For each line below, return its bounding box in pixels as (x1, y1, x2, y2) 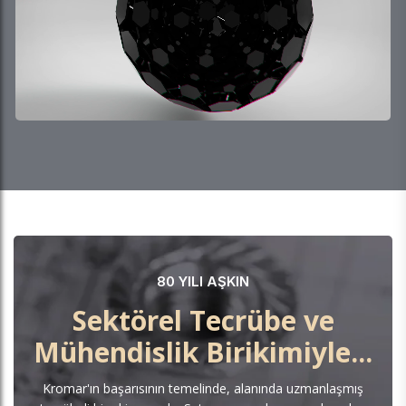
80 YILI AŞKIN (157, 273, 249, 291)
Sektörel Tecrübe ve (72, 302, 334, 340)
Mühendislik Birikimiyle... (34, 333, 372, 372)
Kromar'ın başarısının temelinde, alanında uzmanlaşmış (43, 380, 363, 398)
